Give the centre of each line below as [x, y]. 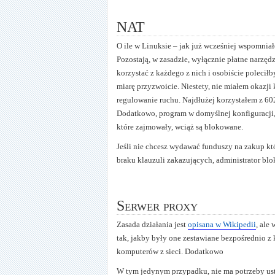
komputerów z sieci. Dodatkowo [170, 251]
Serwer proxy [157, 205]
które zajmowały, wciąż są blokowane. [180, 126]
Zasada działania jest [152, 224]
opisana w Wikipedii [222, 224]
